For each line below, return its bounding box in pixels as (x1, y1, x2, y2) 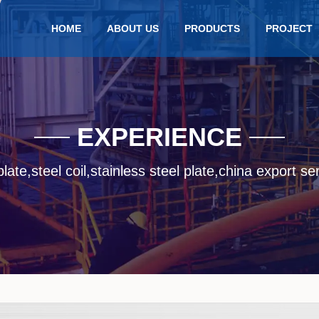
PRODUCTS (184, 23, 240, 34)
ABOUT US (107, 23, 159, 34)
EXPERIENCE (76, 122, 242, 152)
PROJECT (266, 23, 313, 34)
